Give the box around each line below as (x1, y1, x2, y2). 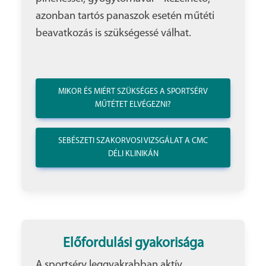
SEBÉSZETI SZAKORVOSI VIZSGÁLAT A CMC (58, 137, 208, 146)
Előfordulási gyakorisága (62, 236, 204, 251)
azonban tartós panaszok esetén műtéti (36, 11, 214, 23)
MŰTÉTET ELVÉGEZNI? (95, 100, 171, 110)
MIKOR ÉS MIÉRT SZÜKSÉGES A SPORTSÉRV (58, 87, 208, 97)
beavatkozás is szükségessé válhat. (36, 28, 191, 40)
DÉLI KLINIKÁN (107, 150, 159, 159)
